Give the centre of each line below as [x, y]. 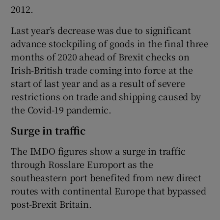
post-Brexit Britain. [51, 204]
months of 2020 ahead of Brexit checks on [100, 56]
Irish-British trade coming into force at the [102, 69]
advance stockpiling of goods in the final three [110, 43]
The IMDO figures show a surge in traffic [98, 151]
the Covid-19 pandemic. [61, 109]
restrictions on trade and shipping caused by [106, 96]
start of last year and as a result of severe [98, 83]
